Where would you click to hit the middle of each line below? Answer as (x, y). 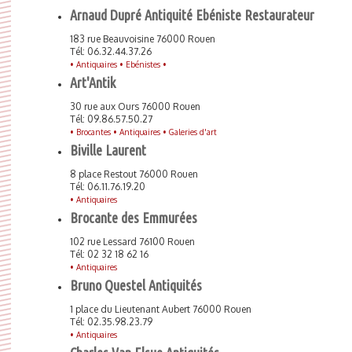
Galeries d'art (193, 132)
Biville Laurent (108, 150)
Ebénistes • (146, 64)
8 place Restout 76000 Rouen (134, 174)
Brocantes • (98, 132)
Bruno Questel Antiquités (136, 285)
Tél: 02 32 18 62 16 (109, 254)
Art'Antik (93, 82)
